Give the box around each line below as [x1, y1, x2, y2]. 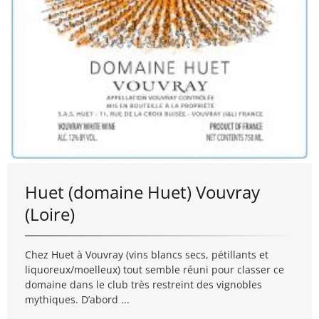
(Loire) [25, 202, 75, 226]
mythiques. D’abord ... [25, 293, 130, 307]
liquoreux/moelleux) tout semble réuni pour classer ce [25, 263, 284, 277]
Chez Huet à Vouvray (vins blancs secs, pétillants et [25, 248, 268, 262]
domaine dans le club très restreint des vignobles [25, 278, 262, 292]
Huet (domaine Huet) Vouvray [25, 180, 260, 204]
